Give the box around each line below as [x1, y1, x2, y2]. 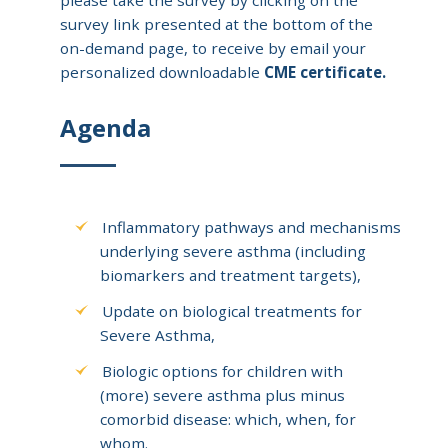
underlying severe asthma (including [100, 240, 366, 261]
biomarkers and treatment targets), [100, 264, 361, 285]
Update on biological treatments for [102, 300, 363, 321]
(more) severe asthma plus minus [100, 384, 345, 405]
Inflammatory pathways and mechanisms [102, 216, 402, 237]
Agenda [60, 110, 151, 144]
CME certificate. [264, 61, 386, 82]
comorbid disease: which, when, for [100, 408, 356, 429]
